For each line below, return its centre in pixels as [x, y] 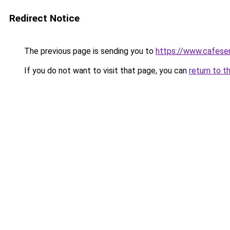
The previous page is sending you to [89, 51]
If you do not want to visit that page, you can [106, 71]
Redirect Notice [44, 18]
